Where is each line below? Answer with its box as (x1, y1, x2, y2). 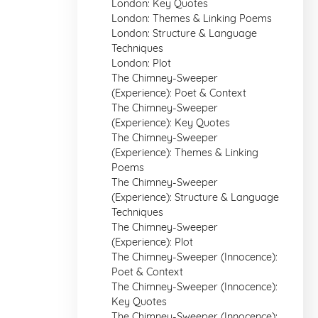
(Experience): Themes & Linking (111, 146, 258, 159)
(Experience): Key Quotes (111, 116, 230, 129)
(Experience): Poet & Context (111, 87, 246, 99)
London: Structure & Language (111, 27, 257, 40)
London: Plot (111, 57, 171, 70)
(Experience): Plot (111, 236, 193, 248)
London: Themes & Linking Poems (111, 12, 272, 25)
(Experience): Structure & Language (111, 191, 279, 204)
